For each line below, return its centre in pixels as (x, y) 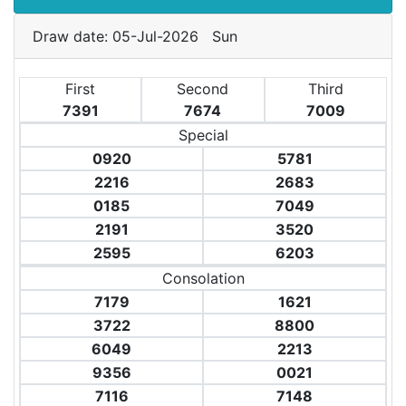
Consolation (203, 278)
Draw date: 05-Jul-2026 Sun (140, 36)
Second (203, 89)
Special (203, 135)
